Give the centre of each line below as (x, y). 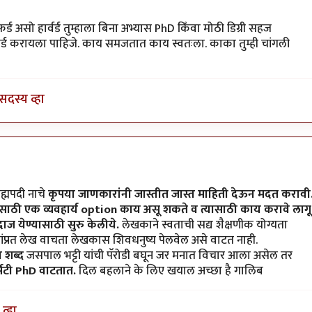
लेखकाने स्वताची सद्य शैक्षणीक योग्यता (205, 225)
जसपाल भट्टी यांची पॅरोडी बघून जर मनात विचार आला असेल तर (159, 255)
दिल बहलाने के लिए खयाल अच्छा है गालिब (170, 271)
